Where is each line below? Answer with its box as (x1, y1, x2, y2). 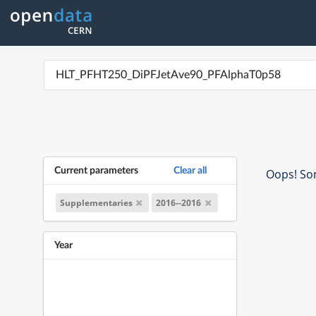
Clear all (173, 164, 207, 176)
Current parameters (54, 164, 138, 176)
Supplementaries (59, 196, 133, 209)
